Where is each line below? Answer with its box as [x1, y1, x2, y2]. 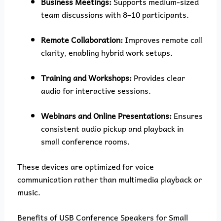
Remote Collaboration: [40, 33, 123, 46]
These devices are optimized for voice [17, 159, 154, 173]
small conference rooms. [40, 134, 130, 147]
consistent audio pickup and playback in [40, 121, 184, 135]
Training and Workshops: [40, 71, 132, 84]
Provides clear [131, 71, 185, 84]
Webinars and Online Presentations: [40, 109, 172, 122]
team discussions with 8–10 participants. [40, 7, 189, 21]
